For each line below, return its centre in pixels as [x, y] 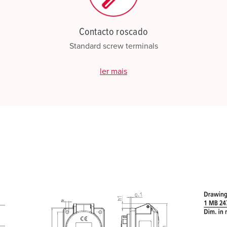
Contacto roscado [113, 32]
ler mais [113, 71]
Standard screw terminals [113, 46]
